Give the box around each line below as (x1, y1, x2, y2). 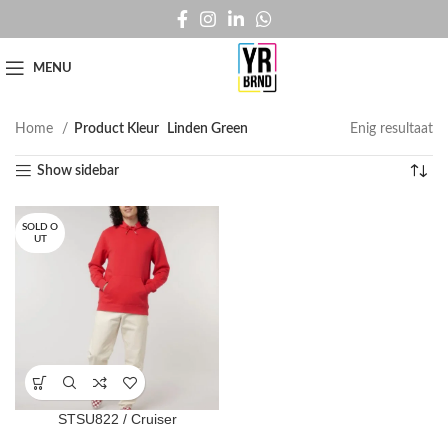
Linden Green (167, 122, 248, 136)
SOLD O (22, 222, 58, 232)
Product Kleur (74, 122, 159, 136)
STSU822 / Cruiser (57, 411, 177, 427)
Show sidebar (37, 164, 120, 178)
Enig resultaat (350, 122, 433, 136)
